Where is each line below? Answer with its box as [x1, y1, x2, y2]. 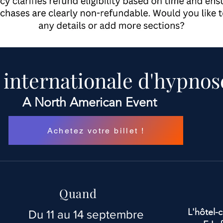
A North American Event [22, 95, 160, 110]
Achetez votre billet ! [47, 125, 145, 135]
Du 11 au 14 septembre [28, 208, 144, 222]
